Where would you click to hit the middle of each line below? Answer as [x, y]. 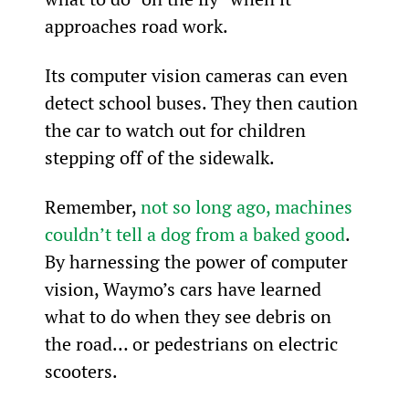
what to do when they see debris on [190, 316]
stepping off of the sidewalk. [159, 157]
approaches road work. [136, 26]
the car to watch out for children [177, 130]
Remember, [92, 206]
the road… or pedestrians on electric [193, 343]
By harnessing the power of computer [198, 261]
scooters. [81, 371]
